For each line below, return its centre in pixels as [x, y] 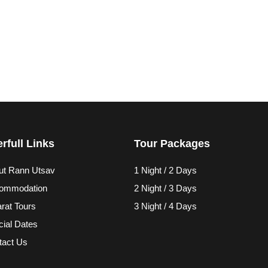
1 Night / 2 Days [165, 170]
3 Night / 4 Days [165, 206]
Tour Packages [172, 143]
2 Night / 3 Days [165, 188]
